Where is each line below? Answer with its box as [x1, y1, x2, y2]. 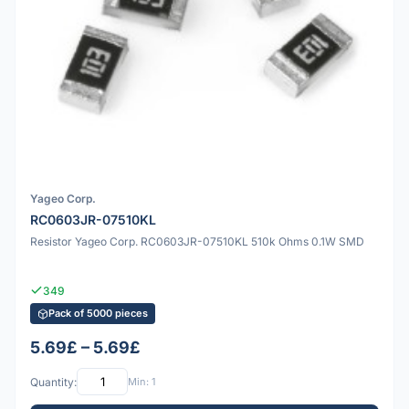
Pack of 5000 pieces [48, 307, 148, 320]
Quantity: [30, 374, 77, 389]
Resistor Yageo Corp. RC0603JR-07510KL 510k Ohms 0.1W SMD [30, 234, 364, 248]
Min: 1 [128, 374, 155, 388]
